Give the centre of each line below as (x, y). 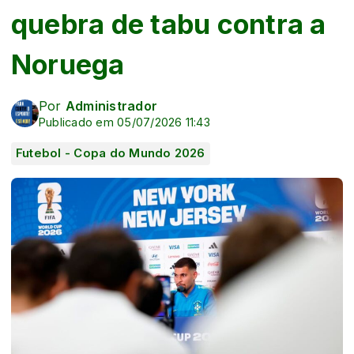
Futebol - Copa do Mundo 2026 (111, 153)
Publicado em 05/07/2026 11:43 (124, 122)
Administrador (111, 105)
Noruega (68, 64)
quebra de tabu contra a (169, 24)
